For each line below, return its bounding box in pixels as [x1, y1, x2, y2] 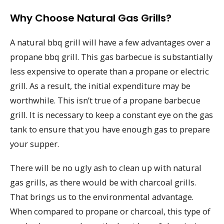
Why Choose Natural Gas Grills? [10, 10, 171, 25]
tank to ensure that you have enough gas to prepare [10, 123, 210, 135]
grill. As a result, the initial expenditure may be [10, 79, 190, 91]
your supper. [10, 137, 59, 149]
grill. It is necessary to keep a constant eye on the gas [10, 108, 213, 120]
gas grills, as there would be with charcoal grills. [10, 176, 196, 188]
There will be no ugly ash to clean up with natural [10, 162, 201, 174]
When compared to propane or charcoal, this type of [10, 205, 210, 217]
